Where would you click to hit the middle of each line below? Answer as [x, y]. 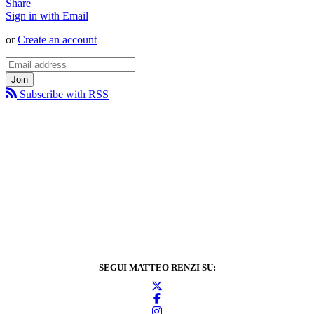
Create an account [57, 39]
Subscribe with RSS [63, 94]
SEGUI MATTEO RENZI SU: [157, 267]
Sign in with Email [47, 15]
